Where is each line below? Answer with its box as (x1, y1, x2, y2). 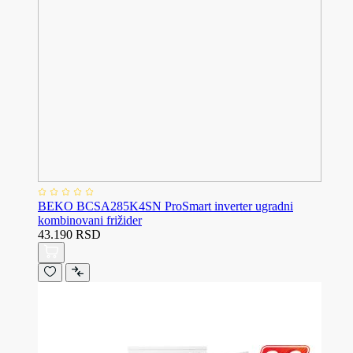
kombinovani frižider (38, 214, 142, 228)
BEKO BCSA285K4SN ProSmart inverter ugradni (38, 199, 293, 214)
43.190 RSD (38, 228, 101, 242)
